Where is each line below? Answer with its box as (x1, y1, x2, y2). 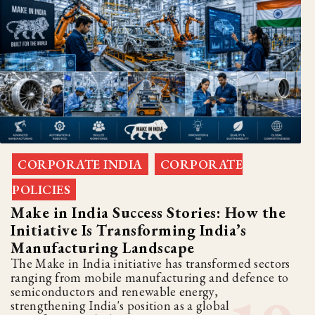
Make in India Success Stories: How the (11, 202, 285, 224)
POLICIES (12, 181, 70, 198)
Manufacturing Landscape (11, 238, 195, 259)
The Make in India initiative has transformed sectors (11, 255, 290, 272)
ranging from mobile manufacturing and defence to (11, 269, 289, 286)
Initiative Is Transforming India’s (11, 220, 246, 241)
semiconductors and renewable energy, (11, 283, 218, 300)
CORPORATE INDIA (18, 156, 143, 173)
